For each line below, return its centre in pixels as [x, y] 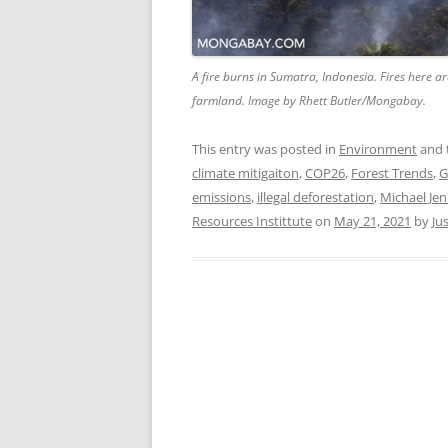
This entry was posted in [265, 149]
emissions [221, 197]
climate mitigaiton [245, 173]
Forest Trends [392, 173]
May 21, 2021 [372, 221]
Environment [378, 149]
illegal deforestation [315, 197]
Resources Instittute [252, 221]
